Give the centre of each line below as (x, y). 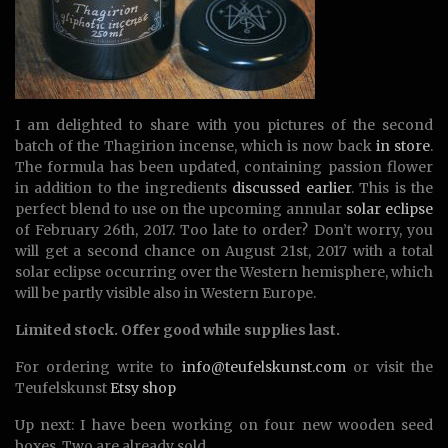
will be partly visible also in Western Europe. (165, 293)
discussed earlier (291, 188)
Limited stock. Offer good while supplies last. (177, 330)
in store (403, 146)
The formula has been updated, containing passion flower (224, 167)
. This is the (392, 188)
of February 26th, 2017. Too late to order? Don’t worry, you (224, 230)
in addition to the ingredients (124, 188)
